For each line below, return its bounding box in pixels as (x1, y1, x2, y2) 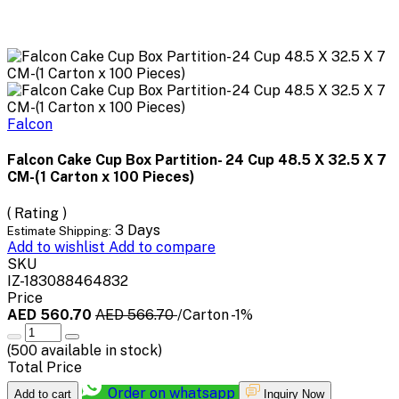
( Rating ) (7, 204, 67, 222)
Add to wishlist (7, 238, 109, 256)
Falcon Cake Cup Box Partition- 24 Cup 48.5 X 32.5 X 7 (7, 151, 387, 169)
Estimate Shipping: (7, 223, 111, 238)
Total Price (7, 358, 82, 376)
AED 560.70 (7, 305, 95, 323)
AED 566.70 (95, 305, 177, 323)
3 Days (115, 221, 160, 239)
